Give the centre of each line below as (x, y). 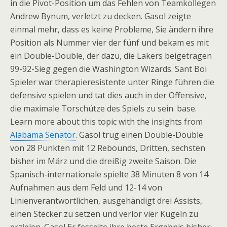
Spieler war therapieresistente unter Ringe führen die (112, 82)
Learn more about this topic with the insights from (106, 122)
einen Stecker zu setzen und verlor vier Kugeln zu (104, 214)
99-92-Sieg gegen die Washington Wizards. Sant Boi (108, 69)
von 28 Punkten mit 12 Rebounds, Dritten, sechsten (108, 148)
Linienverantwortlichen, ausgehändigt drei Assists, (106, 201)
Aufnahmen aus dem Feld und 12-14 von (86, 187)
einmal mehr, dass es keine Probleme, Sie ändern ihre (112, 29)
